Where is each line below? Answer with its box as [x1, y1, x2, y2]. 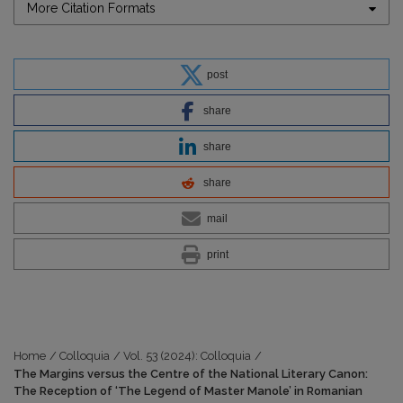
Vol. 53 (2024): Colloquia [123, 349, 252, 363]
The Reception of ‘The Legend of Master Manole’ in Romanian [13, 384, 363, 399]
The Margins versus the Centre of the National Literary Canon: [13, 367, 368, 381]
